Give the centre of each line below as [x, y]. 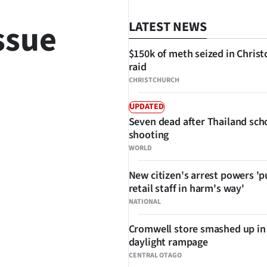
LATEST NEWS [167, 27]
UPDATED [146, 107]
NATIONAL [145, 202]
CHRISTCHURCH [154, 80]
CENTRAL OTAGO [155, 255]
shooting [149, 135]
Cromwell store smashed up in [197, 229]
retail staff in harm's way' [186, 189]
